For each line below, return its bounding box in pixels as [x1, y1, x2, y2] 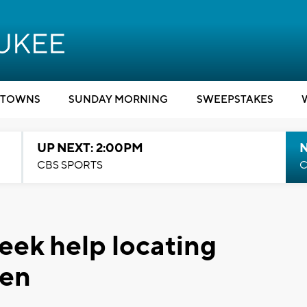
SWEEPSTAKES [196, 93, 273, 106]
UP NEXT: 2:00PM [36, 140, 143, 156]
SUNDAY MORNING [69, 93, 168, 106]
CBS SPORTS [36, 158, 103, 172]
